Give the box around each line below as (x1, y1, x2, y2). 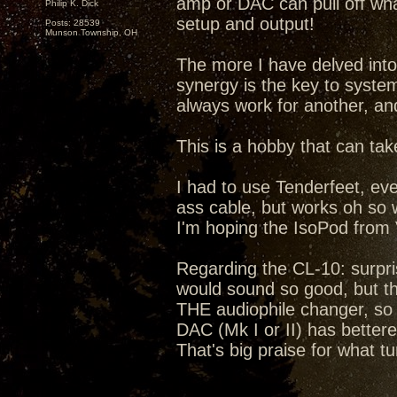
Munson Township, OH (45, 27, 137, 37)
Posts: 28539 (45, 18, 100, 27)
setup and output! (176, 14, 315, 34)
